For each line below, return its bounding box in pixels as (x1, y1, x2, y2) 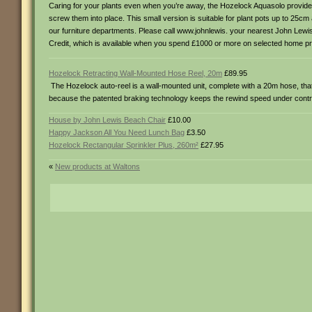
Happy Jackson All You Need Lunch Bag (49, 128, 185, 136)
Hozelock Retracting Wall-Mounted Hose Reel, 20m (49, 69, 222, 77)
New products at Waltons (55, 162, 140, 171)
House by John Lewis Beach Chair (49, 116, 166, 124)
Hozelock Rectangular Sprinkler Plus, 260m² (49, 141, 198, 149)
